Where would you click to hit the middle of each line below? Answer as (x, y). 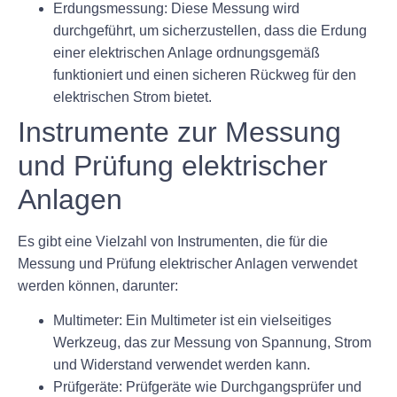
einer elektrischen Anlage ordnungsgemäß (187, 52)
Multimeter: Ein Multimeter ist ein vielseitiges (192, 321)
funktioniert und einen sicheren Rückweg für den (205, 74)
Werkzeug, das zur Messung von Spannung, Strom (212, 343)
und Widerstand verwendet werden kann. (182, 365)
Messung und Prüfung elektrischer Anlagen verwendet (187, 263)
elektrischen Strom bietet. (132, 97)
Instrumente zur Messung (179, 132)
